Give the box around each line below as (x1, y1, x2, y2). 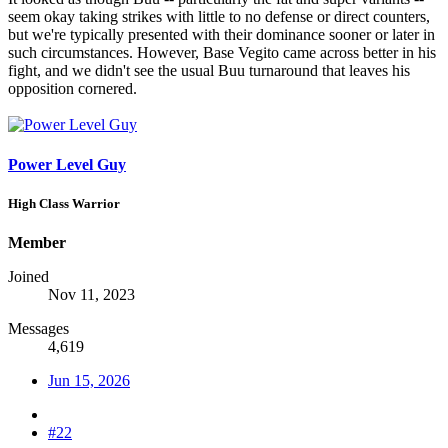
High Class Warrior (8, 195, 120, 211)
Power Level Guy (8, 155, 126, 173)
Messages (8, 320, 69, 338)
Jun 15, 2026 (48, 372, 130, 390)
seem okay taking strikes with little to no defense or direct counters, (8, 8, 430, 26)
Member (8, 234, 66, 252)
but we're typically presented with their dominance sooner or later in (8, 26, 435, 44)
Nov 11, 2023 (48, 286, 135, 304)
